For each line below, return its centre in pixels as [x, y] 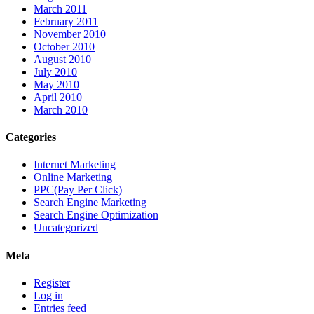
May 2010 [56, 84]
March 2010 [61, 109]
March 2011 [60, 8]
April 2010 [58, 97]
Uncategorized [66, 228]
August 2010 [62, 59]
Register [52, 282]
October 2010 [64, 46]
